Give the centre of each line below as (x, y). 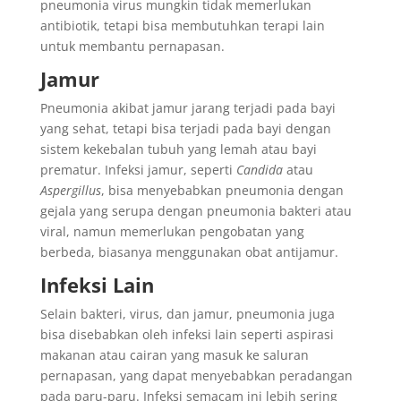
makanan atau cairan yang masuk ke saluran (174, 355)
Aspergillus (70, 190)
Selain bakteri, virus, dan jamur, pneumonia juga (187, 314)
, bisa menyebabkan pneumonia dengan (222, 190)
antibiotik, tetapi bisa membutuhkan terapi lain (182, 26)
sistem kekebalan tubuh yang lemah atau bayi (178, 149)
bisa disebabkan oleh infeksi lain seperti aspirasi (187, 334)
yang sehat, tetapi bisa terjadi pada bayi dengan (185, 128)
